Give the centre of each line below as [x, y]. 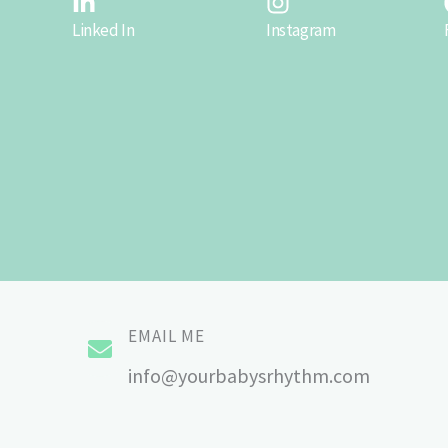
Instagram [300, 30]
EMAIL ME [166, 336]
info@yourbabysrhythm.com [249, 375]
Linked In [103, 30]
